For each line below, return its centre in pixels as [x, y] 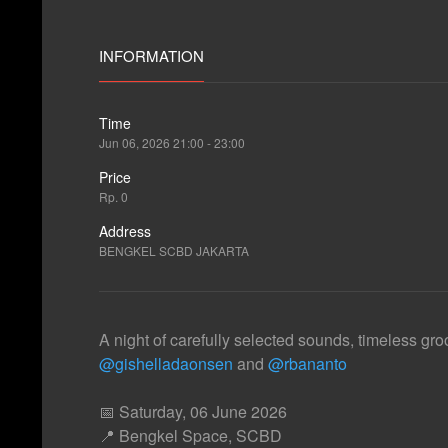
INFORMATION [151, 56]
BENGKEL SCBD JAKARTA [174, 251]
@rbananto [307, 364]
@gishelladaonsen [166, 364]
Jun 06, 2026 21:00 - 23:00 [172, 143]
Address [125, 231]
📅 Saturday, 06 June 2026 [193, 412]
